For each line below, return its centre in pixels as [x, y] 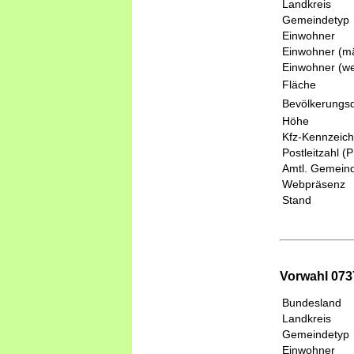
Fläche [299, 84]
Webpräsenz [314, 184]
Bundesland [312, 303]
